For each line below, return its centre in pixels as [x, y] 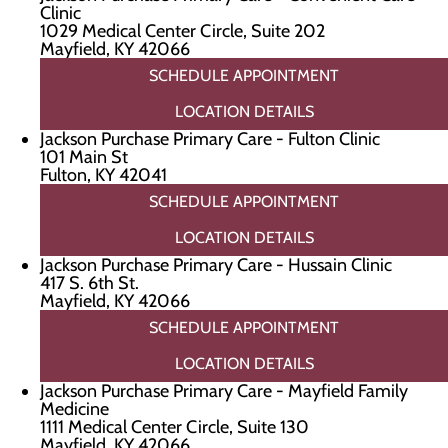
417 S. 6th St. [89, 283]
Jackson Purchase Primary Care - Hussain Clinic [216, 265]
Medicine [74, 409]
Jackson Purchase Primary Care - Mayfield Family [224, 391]
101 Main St [84, 157]
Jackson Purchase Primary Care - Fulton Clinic [210, 139]
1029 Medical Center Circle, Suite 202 [182, 31]
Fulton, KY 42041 [103, 175]
